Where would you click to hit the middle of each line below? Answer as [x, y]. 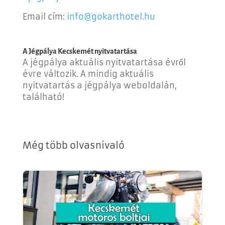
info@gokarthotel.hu [111, 16]
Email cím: [44, 16]
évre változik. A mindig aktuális [88, 74]
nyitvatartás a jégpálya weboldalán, [99, 85]
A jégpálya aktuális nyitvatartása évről [104, 62]
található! [43, 97]
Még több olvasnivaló [73, 145]
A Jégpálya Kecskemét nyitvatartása [80, 51]
